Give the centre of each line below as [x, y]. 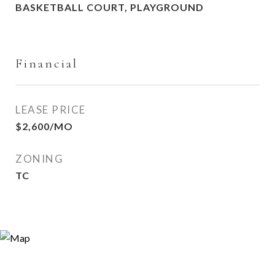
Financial [47, 64]
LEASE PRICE [51, 110]
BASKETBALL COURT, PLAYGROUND [110, 7]
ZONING [39, 159]
